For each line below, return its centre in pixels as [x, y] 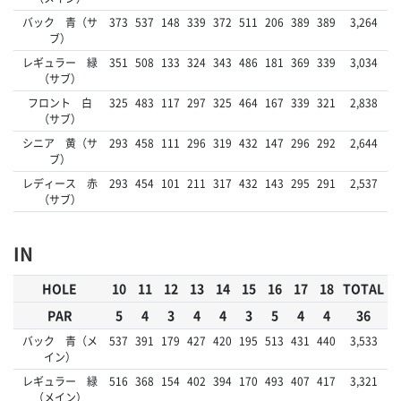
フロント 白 [60, 102]
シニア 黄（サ [60, 143]
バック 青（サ [60, 22]
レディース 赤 [60, 183]
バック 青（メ [60, 341]
